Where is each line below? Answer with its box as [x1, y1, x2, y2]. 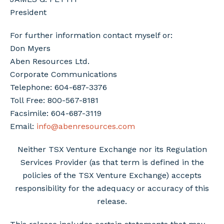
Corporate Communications [10, 69, 117, 79]
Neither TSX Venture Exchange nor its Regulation [17, 144, 207, 154]
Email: [10, 121, 36, 131]
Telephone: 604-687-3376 [10, 82, 107, 92]
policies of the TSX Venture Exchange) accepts [22, 170, 201, 180]
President [10, 7, 46, 17]
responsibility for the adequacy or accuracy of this [15, 183, 209, 193]
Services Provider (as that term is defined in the [20, 157, 204, 167]
